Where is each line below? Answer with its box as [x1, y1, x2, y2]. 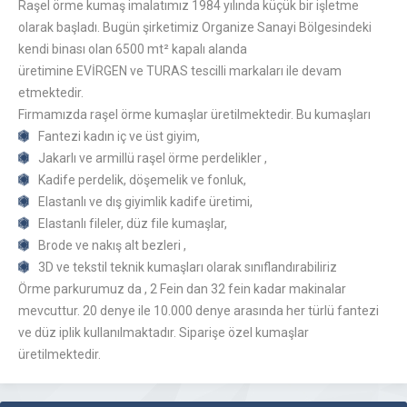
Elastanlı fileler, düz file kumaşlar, [38, 216, 227, 231]
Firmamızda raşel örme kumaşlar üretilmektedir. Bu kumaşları [18, 107, 371, 122]
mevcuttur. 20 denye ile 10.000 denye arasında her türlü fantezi [18, 303, 379, 318]
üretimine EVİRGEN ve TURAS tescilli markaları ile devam [18, 64, 342, 78]
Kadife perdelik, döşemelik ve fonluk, [38, 173, 246, 187]
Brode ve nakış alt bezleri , [38, 238, 186, 253]
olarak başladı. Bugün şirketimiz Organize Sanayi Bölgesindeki [18, 20, 372, 35]
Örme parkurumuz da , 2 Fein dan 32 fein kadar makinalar [18, 282, 346, 296]
